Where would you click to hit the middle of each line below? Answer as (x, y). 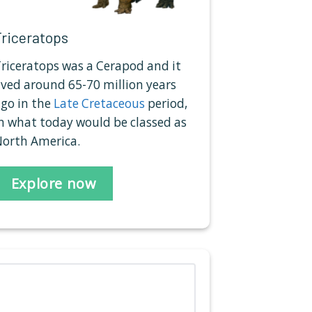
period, (166, 104)
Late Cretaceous (99, 104)
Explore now (53, 183)
